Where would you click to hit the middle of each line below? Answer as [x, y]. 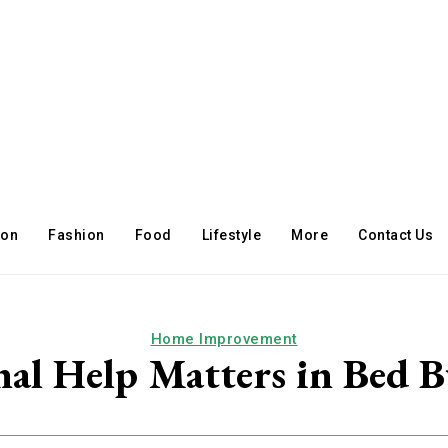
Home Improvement [224, 339]
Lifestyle [231, 235]
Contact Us [396, 235]
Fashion [76, 235]
